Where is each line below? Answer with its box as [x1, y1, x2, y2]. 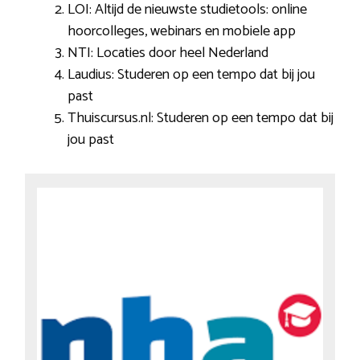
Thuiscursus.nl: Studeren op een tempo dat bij [67, 106, 333, 131]
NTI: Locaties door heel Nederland [67, 41, 268, 66]
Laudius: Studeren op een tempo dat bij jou [67, 63, 315, 88]
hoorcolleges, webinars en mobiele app [67, 19, 296, 44]
